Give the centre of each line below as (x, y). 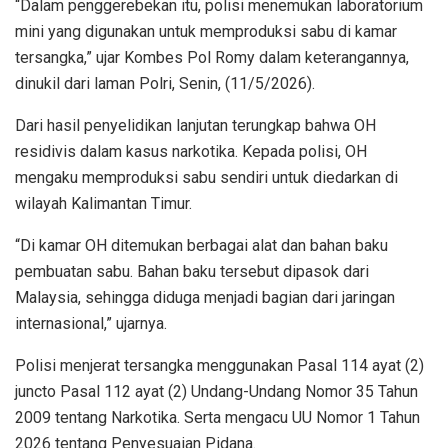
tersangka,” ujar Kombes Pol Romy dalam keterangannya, (212, 57)
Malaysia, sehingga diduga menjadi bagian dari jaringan (205, 297)
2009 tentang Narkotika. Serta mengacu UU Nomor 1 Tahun (217, 417)
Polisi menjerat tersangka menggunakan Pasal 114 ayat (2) (219, 365)
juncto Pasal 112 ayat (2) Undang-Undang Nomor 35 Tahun (216, 391)
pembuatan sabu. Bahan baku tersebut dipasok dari (192, 271)
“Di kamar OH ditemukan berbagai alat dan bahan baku (201, 245)
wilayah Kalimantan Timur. (103, 203)
